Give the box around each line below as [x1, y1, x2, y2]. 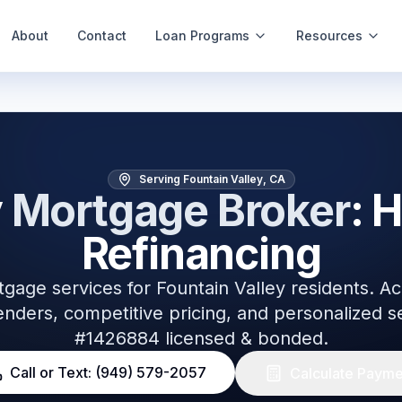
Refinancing [81, 227, 321, 280]
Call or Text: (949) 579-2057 [10, 363, 206, 381]
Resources [296, 28, 363, 43]
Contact [77, 28, 127, 43]
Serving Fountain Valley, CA [138, 172, 285, 186]
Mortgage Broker [11, 184, 350, 237]
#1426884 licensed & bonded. [74, 328, 328, 349]
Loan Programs [155, 28, 249, 43]
